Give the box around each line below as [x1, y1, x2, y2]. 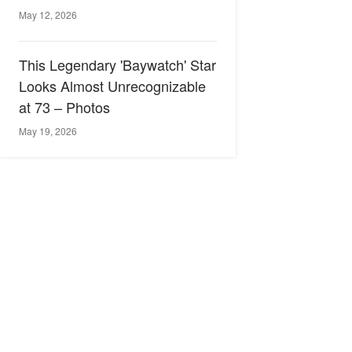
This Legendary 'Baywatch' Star [19, 54, 216, 75]
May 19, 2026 [19, 124, 77, 137]
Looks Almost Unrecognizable [19, 75, 206, 96]
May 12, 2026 [19, 8, 77, 21]
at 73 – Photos [19, 97, 110, 117]
